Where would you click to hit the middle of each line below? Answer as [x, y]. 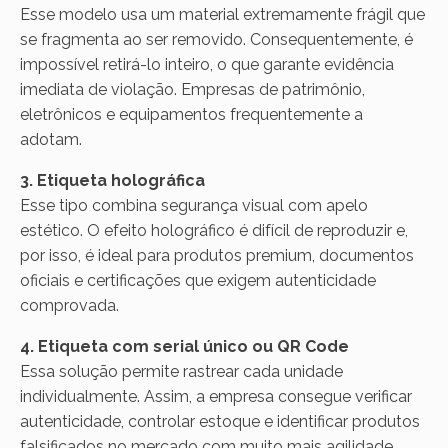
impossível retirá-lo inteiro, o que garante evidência [207, 64]
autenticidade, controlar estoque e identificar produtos [220, 421]
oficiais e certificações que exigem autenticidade [198, 280]
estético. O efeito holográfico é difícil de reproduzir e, [214, 230]
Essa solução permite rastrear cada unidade [181, 371]
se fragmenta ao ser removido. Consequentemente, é [216, 39]
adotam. [51, 139]
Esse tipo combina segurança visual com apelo [194, 205]
